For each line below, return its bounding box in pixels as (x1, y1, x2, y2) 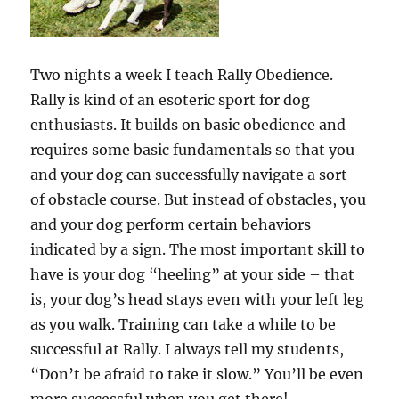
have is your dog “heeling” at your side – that (30, 265, 355, 284)
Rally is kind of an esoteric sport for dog (30, 91, 311, 110)
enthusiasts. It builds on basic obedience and (30, 116, 346, 134)
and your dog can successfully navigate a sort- (30, 166, 357, 184)
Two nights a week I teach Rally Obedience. (30, 66, 334, 85)
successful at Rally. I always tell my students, (30, 340, 345, 359)
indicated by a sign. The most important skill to (30, 240, 366, 259)
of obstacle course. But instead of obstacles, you (30, 191, 367, 209)
